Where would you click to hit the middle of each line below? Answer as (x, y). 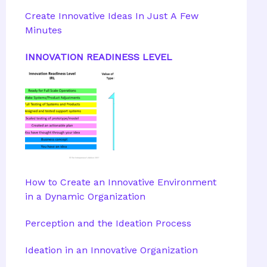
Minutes (44, 30)
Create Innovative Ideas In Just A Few (112, 15)
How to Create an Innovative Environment (121, 182)
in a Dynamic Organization (85, 196)
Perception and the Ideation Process (108, 223)
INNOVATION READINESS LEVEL (99, 57)
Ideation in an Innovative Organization (111, 250)
